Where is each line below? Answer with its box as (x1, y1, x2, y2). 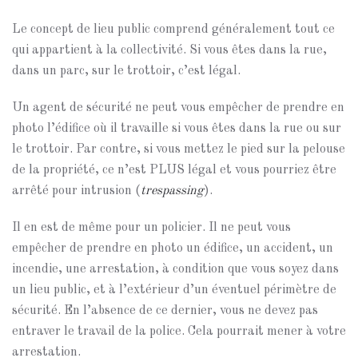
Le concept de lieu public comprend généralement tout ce (12, 23, 335, 36)
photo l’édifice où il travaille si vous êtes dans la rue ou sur (12, 122, 341, 135)
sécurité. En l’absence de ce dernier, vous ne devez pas (12, 304, 318, 317)
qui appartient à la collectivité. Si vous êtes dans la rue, (12, 44, 327, 57)
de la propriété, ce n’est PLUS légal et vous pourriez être (12, 164, 336, 177)
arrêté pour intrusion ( (12, 185, 141, 197)
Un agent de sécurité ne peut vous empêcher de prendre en (12, 101, 344, 114)
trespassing (141, 185, 204, 197)
